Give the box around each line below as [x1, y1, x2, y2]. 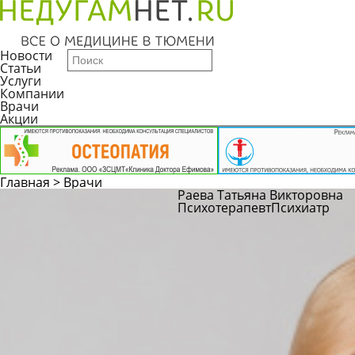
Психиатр [271, 199, 330, 216]
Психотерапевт [177, 199, 271, 216]
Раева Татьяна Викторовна [177, 186, 343, 204]
